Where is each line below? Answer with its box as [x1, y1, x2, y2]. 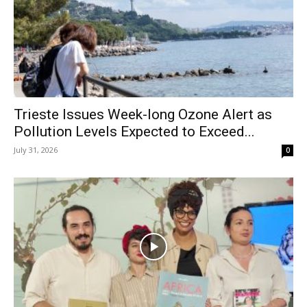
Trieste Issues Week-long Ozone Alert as [14, 106, 272, 123]
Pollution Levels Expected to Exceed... [14, 123, 255, 140]
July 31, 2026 [14, 144, 58, 155]
